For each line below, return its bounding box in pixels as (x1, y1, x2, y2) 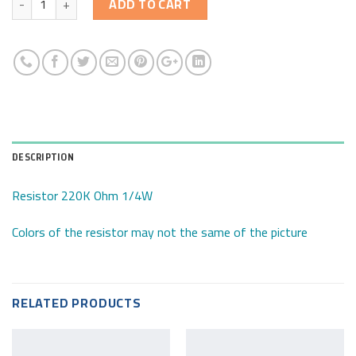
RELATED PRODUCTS (12, 290, 141, 315)
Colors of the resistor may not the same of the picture (12, 220, 308, 244)
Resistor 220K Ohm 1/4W (12, 184, 153, 208)
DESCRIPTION (12, 148, 74, 168)
